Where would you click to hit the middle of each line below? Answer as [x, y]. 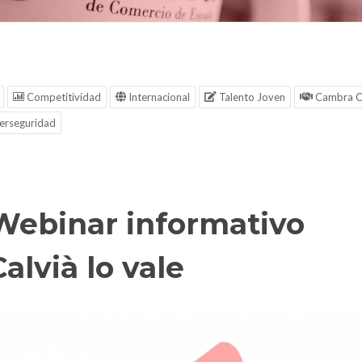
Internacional [158, 97]
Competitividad [63, 97]
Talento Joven [251, 97]
